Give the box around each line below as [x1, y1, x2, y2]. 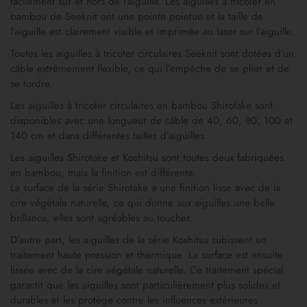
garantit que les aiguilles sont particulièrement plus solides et [10, 278, 280, 293]
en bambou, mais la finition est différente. [10, 165, 196, 181]
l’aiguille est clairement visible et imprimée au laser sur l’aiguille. [10, 24, 295, 40]
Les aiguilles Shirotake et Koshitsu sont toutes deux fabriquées [10, 150, 284, 166]
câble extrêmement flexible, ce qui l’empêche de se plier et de [10, 61, 289, 77]
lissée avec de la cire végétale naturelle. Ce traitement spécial [10, 262, 283, 278]
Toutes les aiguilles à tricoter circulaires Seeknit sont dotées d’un [10, 46, 294, 62]
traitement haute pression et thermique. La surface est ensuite [10, 247, 283, 263]
